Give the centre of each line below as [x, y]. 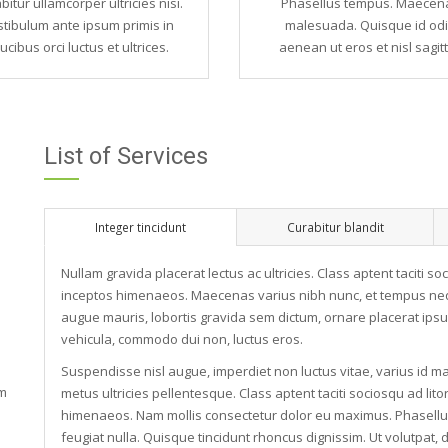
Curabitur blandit [335, 227]
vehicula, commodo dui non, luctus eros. [181, 338]
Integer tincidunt [140, 227]
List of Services [126, 156]
